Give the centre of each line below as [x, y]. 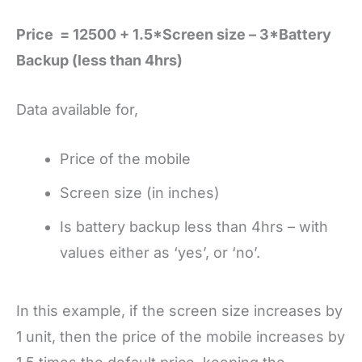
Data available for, [77, 109]
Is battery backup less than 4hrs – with [194, 226]
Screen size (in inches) [140, 192]
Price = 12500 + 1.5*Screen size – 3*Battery [174, 35]
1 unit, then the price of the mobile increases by [181, 336]
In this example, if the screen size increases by [179, 310]
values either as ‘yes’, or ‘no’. [160, 252]
